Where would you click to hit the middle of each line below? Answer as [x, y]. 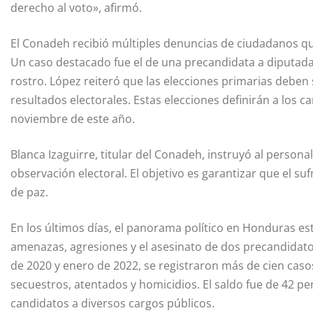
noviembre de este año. [73, 118]
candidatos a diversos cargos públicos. [112, 303]
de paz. [29, 192]
